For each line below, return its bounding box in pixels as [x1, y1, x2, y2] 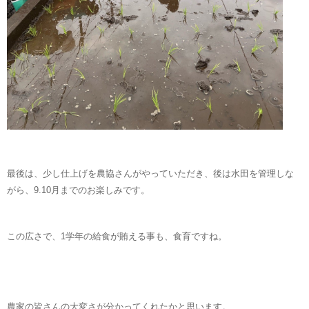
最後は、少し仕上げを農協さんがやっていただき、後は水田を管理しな [7, 168, 294, 179]
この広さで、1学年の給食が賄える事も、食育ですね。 [7, 231, 227, 242]
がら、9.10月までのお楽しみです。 [7, 184, 150, 195]
